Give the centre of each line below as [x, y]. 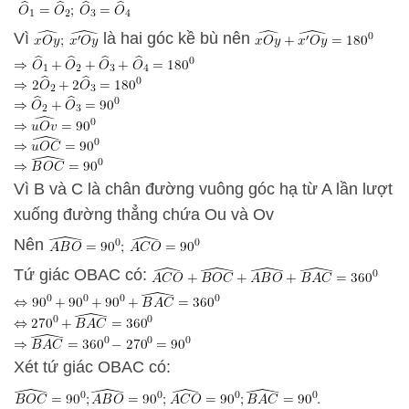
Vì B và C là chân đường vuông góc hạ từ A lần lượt [203, 189]
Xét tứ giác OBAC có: [94, 367]
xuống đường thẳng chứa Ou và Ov [144, 214]
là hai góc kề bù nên [177, 38]
